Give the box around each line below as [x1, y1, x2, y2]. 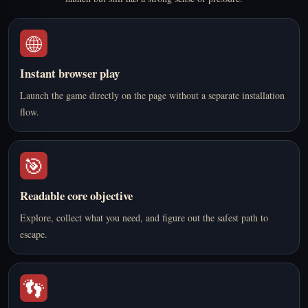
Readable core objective [20, 186, 133, 204]
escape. [20, 227, 47, 241]
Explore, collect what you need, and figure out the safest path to [20, 210, 268, 224]
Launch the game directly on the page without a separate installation [20, 88, 285, 102]
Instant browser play [20, 64, 120, 82]
